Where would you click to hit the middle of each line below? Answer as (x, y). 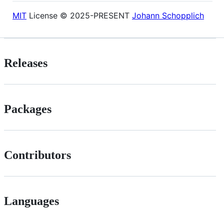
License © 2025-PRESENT (79, 15)
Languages (31, 201)
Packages (28, 109)
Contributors (37, 155)
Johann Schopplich (168, 15)
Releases (26, 63)
